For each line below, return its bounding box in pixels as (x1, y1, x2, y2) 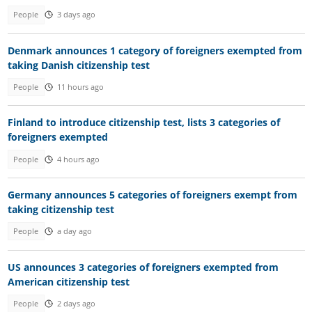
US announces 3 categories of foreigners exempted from (7, 260, 279, 274)
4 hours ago (56, 154, 100, 164)
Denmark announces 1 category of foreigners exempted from (7, 43, 302, 57)
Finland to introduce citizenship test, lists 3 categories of (7, 116, 280, 130)
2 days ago (56, 298, 95, 309)
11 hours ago (56, 81, 104, 92)
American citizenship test (7, 274, 130, 288)
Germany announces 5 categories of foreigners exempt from (7, 188, 297, 202)
